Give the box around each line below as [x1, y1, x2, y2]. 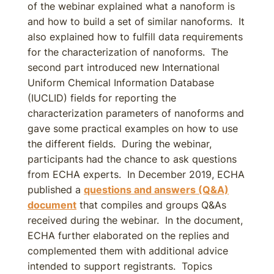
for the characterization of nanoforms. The [28, 46, 228, 58]
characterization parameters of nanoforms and [28, 107, 244, 119]
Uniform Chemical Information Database [28, 76, 214, 89]
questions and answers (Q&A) [84, 183, 229, 196]
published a [28, 183, 84, 196]
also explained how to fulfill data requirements [28, 31, 243, 43]
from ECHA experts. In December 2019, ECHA [28, 168, 245, 180]
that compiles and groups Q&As [76, 199, 226, 211]
